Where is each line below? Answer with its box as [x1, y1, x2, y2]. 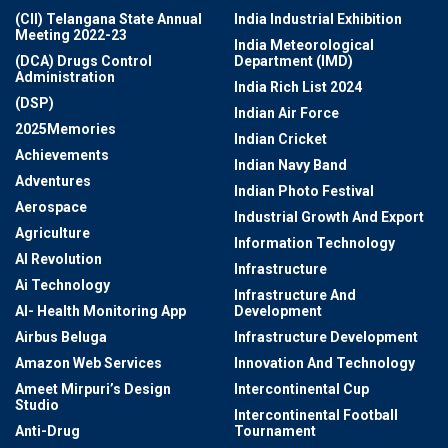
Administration [15, 69, 115, 86]
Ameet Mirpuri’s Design [15, 381, 171, 398]
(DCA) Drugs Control [15, 53, 152, 70]
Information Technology [234, 235, 395, 252]
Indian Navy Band [234, 157, 347, 174]
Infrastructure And [234, 287, 356, 304]
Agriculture [15, 225, 90, 242]
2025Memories [15, 121, 116, 138]
